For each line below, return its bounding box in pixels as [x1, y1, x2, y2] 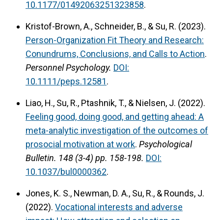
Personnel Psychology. [26, 62, 111, 73]
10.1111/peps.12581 [26, 76, 107, 86]
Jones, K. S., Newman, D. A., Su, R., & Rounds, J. [26, 188, 204, 198]
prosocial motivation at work [26, 138, 135, 149]
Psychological [137, 138, 192, 149]
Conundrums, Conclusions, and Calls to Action [26, 48, 205, 59]
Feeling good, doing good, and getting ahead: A [26, 111, 204, 122]
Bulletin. [26, 152, 56, 163]
